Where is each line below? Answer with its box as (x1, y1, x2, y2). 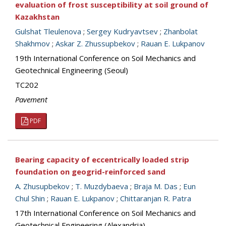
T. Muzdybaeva (75, 181, 128, 191)
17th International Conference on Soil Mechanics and (15, 208, 196, 218)
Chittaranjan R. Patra (120, 193, 191, 203)
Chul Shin (15, 193, 45, 203)
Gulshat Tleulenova (15, 26, 81, 36)
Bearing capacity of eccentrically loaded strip (15, 154, 189, 164)
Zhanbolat (163, 26, 198, 36)
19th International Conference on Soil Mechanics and (15, 53, 196, 63)
